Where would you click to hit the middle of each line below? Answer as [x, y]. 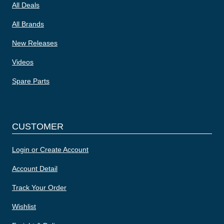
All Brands [28, 24]
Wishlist [24, 206]
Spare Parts [30, 81]
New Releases [34, 43]
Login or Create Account [50, 149]
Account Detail [34, 168]
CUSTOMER [37, 126]
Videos [22, 62]
